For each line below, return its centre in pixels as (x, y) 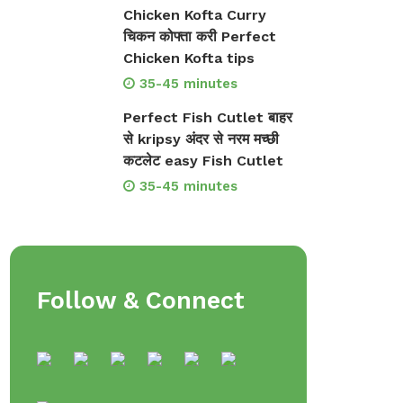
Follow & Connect (141, 300)
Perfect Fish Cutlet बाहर (207, 117)
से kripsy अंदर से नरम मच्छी (201, 139)
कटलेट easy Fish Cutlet (203, 161)
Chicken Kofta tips (188, 58)
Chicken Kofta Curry (194, 15)
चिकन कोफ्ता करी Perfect (199, 36)
